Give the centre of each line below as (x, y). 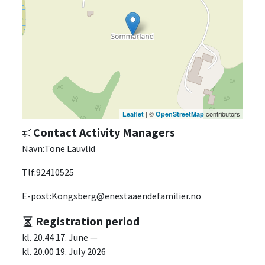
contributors (222, 114)
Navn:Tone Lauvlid (59, 149)
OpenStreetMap (180, 114)
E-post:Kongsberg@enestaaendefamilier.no (112, 196)
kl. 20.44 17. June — (60, 237)
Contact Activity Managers (104, 132)
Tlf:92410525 (48, 172)
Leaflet (133, 114)
